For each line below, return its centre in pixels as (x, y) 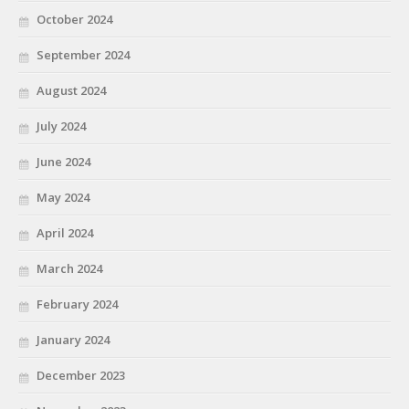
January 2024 (73, 339)
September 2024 (83, 54)
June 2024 (63, 161)
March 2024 (69, 268)
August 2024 (71, 90)
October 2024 (74, 19)
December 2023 (81, 375)
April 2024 (65, 232)
